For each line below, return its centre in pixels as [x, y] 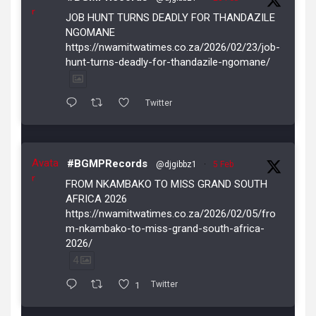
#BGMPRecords [107, 164]
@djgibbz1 [176, 165]
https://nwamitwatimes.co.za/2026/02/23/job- [173, 48]
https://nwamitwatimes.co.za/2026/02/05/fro [171, 214]
